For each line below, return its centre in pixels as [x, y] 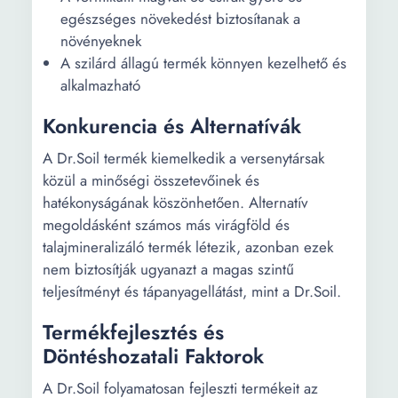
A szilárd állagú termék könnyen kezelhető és [203, 63]
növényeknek [101, 41]
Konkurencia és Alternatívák [172, 126]
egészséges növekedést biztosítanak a [180, 19]
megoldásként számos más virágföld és [166, 225]
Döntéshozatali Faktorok [153, 356]
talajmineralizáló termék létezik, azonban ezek [188, 247]
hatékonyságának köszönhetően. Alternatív [175, 203]
